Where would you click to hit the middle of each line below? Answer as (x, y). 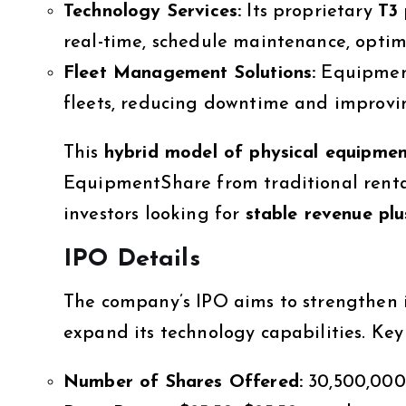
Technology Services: (153, 11)
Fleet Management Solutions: (190, 73)
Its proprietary (309, 11)
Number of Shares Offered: (183, 382)
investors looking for (155, 214)
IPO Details (132, 259)
